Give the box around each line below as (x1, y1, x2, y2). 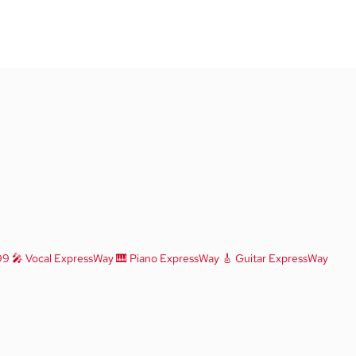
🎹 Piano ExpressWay (114, 251, 219, 265)
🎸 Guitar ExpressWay (219, 251, 328, 265)
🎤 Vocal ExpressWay (10, 251, 114, 265)
